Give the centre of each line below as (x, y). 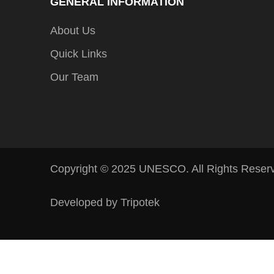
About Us (73, 30)
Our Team (74, 77)
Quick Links (79, 54)
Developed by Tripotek (105, 202)
